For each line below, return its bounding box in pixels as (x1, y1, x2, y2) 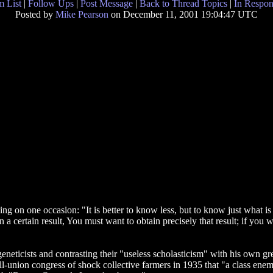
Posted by (15, 9, 55, 19)
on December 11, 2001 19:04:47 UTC (108, 9, 258, 19)
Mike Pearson (55, 9, 108, 19)
